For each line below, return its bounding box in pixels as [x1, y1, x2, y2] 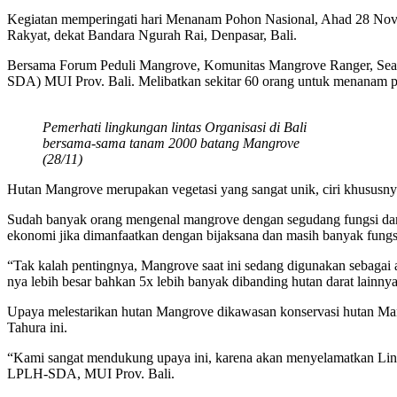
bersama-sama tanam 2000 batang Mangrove [43, 135, 300, 151]
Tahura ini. [7, 319, 67, 335]
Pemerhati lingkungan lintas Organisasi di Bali [43, 119, 307, 135]
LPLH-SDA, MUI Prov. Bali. [7, 365, 175, 381]
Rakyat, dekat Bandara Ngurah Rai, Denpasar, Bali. [7, 27, 297, 43]
